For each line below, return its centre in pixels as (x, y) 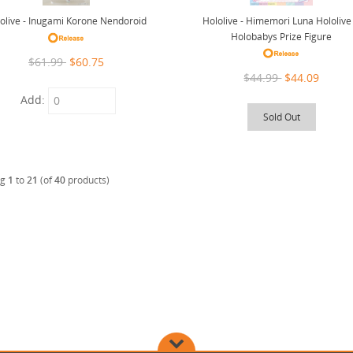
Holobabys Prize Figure (282, 36)
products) (87, 180)
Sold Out (281, 117)
